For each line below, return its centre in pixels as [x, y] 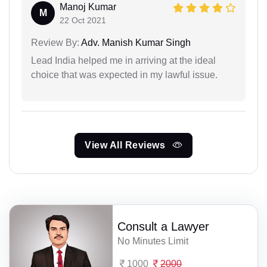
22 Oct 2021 [83, 20]
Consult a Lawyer [164, 227]
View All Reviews [126, 145]
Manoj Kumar [88, 7]
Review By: [55, 43]
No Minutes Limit [153, 241]
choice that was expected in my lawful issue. [124, 75]
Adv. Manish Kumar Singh [135, 43]
